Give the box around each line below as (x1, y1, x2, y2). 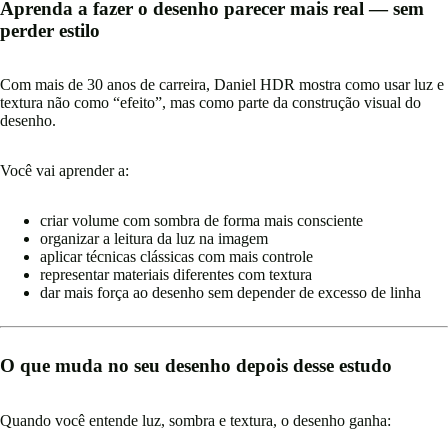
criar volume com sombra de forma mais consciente (40, 212, 363, 230)
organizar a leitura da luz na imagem (40, 230, 268, 248)
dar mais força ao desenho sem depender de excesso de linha (40, 284, 421, 302)
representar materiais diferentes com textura (40, 266, 312, 284)
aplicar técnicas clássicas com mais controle (40, 248, 313, 266)
